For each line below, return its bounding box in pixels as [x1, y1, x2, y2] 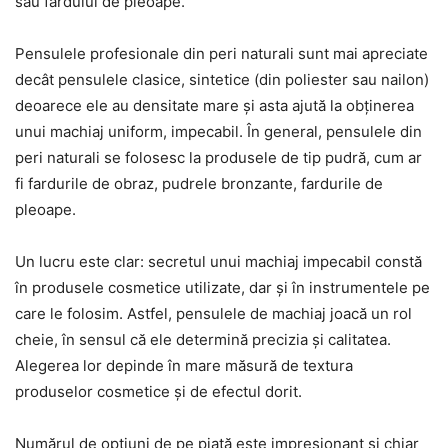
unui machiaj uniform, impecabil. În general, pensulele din [15, 122, 422, 142]
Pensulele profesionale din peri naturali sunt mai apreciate [15, 44, 428, 64]
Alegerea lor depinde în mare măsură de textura [15, 356, 353, 376]
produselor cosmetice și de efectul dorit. [15, 382, 302, 402]
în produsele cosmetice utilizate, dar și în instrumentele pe [15, 278, 430, 298]
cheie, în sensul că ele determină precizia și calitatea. [15, 330, 391, 350]
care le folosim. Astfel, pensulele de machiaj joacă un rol [15, 304, 412, 324]
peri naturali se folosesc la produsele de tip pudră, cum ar [15, 148, 422, 168]
